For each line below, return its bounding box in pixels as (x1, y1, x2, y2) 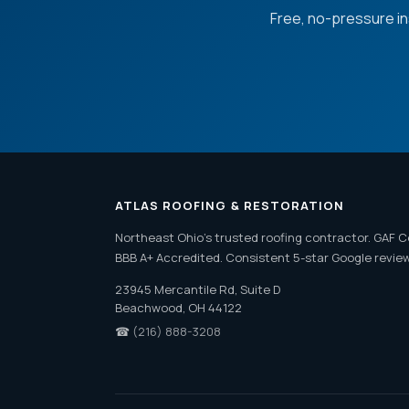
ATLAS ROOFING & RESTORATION (115, 197, 345, 214)
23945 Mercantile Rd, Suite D (115, 281, 280, 298)
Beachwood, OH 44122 (115, 299, 242, 316)
